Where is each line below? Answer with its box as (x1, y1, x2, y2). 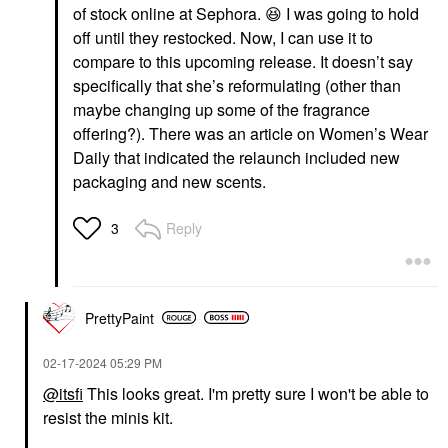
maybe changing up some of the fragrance (73, 97, 370, 121)
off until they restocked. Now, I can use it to (73, 25, 373, 49)
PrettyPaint (85, 307, 154, 328)
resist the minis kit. (43, 405, 177, 429)
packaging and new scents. (73, 169, 270, 193)
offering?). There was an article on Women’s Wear (73, 121, 428, 145)
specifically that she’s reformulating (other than (73, 73, 401, 97)
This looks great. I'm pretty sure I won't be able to (83, 381, 429, 405)
